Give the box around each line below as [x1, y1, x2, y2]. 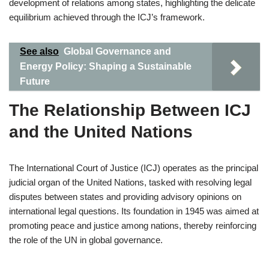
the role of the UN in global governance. [9, 235, 163, 245]
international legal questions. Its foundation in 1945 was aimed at [9, 206, 259, 216]
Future [20, 76, 50, 86]
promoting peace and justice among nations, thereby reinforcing [9, 220, 256, 231]
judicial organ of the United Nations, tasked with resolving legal [9, 177, 252, 187]
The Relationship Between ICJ [9, 101, 251, 119]
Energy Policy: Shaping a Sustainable [20, 61, 192, 71]
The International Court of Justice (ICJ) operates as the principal [9, 163, 258, 173]
